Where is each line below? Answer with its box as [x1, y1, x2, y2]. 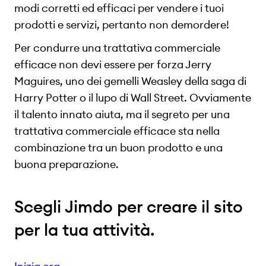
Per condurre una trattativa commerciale [14, 40, 220, 55]
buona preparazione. [14, 157, 119, 171]
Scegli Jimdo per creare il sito [14, 196, 243, 218]
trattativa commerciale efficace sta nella [14, 123, 220, 138]
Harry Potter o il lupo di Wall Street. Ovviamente [14, 90, 251, 104]
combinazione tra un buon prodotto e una [14, 140, 223, 154]
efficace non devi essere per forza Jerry [14, 57, 211, 71]
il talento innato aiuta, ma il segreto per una [14, 107, 230, 121]
